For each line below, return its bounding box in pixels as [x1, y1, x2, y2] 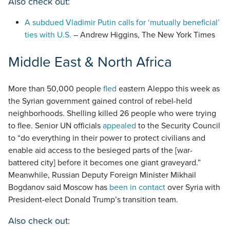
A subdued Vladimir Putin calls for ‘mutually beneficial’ [25, 17, 220, 28]
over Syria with [165, 182, 220, 193]
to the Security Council [136, 121, 220, 131]
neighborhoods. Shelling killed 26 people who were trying [8, 108, 216, 119]
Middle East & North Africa [8, 51, 172, 73]
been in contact [109, 182, 165, 193]
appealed [103, 121, 136, 131]
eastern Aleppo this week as [117, 84, 220, 94]
